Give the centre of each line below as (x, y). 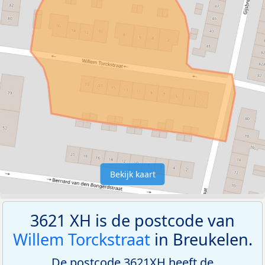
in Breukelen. (201, 239)
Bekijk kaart (132, 174)
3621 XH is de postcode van (132, 220)
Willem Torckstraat (81, 239)
